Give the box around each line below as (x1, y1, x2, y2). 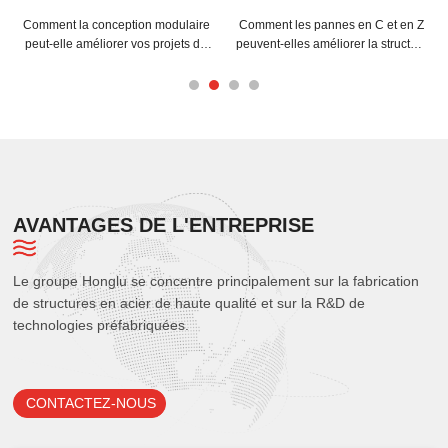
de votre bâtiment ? (279, 56, 384, 71)
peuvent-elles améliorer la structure (235, 37, 428, 52)
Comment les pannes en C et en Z (239, 18, 425, 33)
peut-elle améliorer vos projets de (25, 37, 208, 52)
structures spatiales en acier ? (35, 56, 198, 71)
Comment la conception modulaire (22, 18, 210, 33)
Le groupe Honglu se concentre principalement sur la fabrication (13, 273, 420, 289)
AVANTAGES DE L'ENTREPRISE (13, 213, 315, 236)
